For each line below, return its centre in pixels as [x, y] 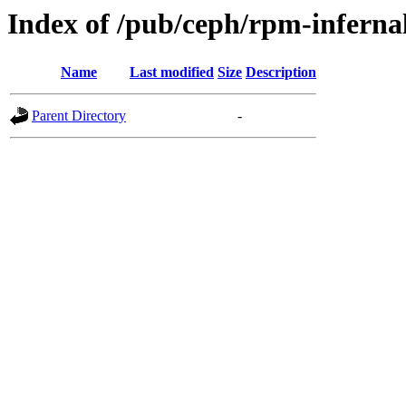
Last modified [172, 72]
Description [281, 72]
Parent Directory [79, 116]
